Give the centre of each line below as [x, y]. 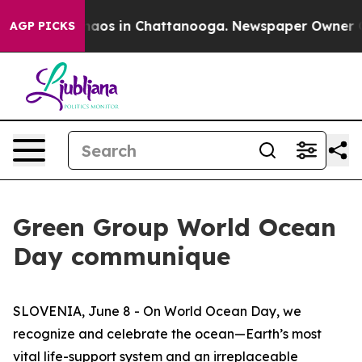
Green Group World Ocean [175, 227]
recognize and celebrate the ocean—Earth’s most [167, 334]
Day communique [122, 256]
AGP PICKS [42, 26]
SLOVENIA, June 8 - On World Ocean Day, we [157, 311]
